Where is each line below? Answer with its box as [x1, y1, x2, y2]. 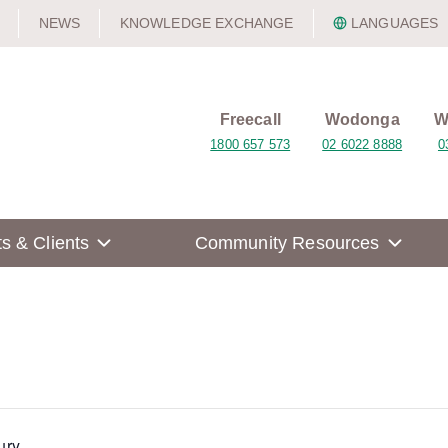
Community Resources [194, 232, 380, 253]
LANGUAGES [350, 15, 439, 31]
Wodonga [324, 111, 400, 129]
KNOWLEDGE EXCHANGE [119, 15, 294, 31]
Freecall [219, 111, 281, 129]
